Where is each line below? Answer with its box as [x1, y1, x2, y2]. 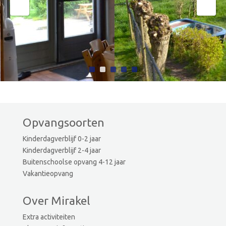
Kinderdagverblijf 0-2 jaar [22, 134, 101, 143]
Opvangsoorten [22, 116, 104, 129]
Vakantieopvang [22, 169, 73, 178]
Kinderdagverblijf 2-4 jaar [22, 146, 101, 154]
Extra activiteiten [22, 212, 75, 221]
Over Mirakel [22, 194, 90, 207]
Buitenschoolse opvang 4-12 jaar [22, 157, 126, 166]
